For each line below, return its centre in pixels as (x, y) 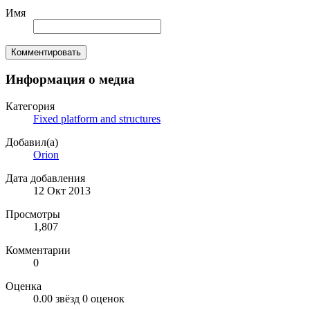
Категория (30, 107)
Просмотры (33, 215)
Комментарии (38, 250)
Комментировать (46, 52)
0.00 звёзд (56, 299)
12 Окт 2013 (62, 191)
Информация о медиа (70, 80)
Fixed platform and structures (97, 119)
